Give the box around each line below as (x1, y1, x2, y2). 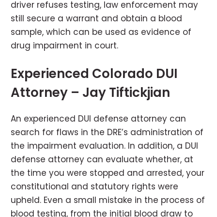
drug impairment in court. (11, 40, 119, 52)
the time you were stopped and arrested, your (11, 167, 205, 179)
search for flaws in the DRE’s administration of (11, 126, 204, 139)
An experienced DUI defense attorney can (11, 113, 186, 125)
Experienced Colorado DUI (11, 65, 178, 83)
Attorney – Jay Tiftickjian (11, 84, 170, 102)
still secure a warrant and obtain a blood (11, 13, 183, 25)
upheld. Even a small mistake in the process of (11, 194, 205, 206)
